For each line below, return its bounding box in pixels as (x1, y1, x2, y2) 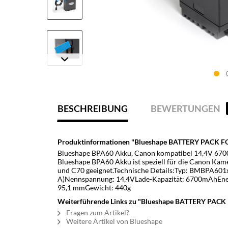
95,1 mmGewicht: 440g (58, 183, 131, 192)
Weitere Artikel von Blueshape (65, 217, 162, 225)
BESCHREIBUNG (58, 103, 128, 114)
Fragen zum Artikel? (65, 208, 129, 217)
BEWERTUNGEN (151, 103, 222, 114)
